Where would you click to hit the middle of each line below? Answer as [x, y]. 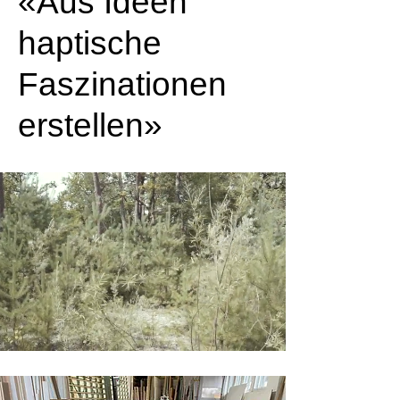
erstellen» [90, 125]
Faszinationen [122, 84]
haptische [90, 43]
